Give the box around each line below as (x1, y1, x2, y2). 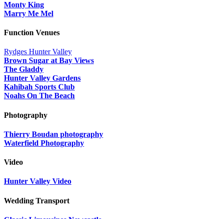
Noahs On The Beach (4, 91, 75, 100)
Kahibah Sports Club (4, 83, 75, 91)
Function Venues (4, 28, 60, 37)
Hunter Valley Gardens (4, 74, 81, 83)
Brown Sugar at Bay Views (4, 56, 94, 65)
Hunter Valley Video (4, 177, 71, 186)
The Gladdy (4, 65, 44, 74)
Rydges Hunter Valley (4, 47, 72, 56)
